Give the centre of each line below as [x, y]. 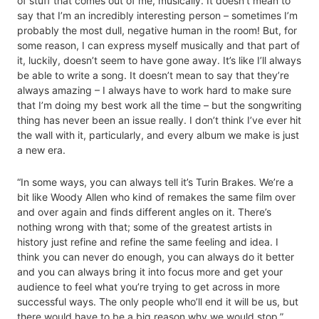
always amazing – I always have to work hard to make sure [154, 90]
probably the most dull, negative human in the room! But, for [157, 31]
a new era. [41, 150]
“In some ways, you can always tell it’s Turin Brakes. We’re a [155, 182]
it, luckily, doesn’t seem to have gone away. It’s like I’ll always [159, 61]
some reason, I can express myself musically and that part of [158, 46]
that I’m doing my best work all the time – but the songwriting [159, 105]
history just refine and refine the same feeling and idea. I [148, 242]
